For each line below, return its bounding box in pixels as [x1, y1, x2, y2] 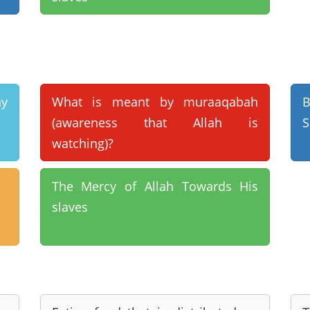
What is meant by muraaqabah [51, 93, 259, 110]
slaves [51, 199, 88, 215]
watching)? [51, 135, 113, 152]
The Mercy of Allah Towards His [51, 178, 259, 194]
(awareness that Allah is [51, 114, 259, 131]
